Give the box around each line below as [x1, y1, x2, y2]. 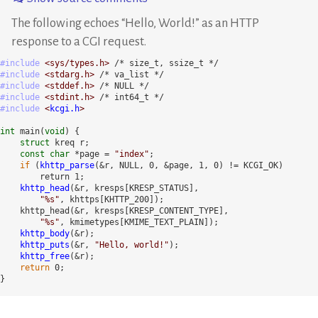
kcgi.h [50, 104, 79, 114]
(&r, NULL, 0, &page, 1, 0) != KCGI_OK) [94, 160, 283, 171]
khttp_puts [20, 240, 70, 251]
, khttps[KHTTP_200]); [60, 194, 164, 205]
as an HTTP [199, 16, 259, 30]
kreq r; [50, 138, 89, 148]
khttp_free [20, 251, 70, 262]
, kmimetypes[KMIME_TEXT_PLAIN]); [60, 217, 219, 228]
